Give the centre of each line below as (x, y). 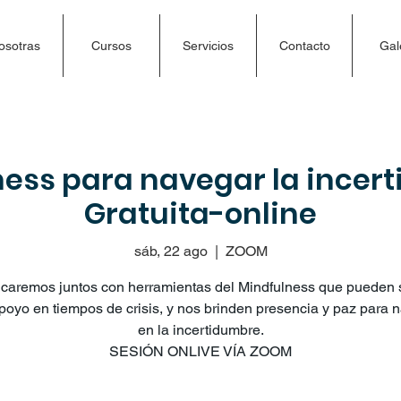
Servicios (208, 46)
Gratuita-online (200, 213)
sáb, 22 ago (171, 251)
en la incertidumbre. (200, 329)
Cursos (111, 46)
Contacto (304, 46)
